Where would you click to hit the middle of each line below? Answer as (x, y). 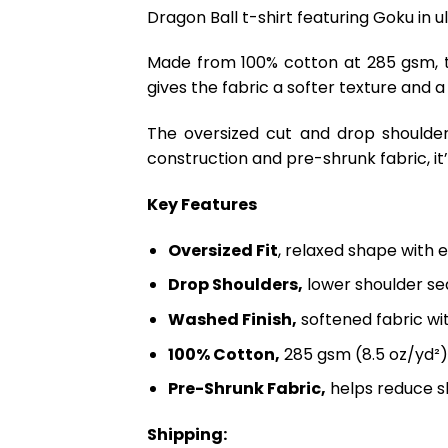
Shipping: (187, 434)
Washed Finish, (232, 320)
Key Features (202, 205)
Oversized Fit (222, 250)
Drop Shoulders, (235, 285)
